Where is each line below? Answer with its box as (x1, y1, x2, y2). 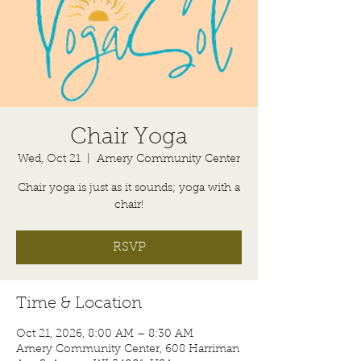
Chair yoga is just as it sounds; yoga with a (18, 183, 240, 194)
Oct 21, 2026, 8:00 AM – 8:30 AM (16, 329, 193, 340)
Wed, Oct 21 (18, 154, 81, 165)
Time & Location (16, 296, 142, 312)
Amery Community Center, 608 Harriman (16, 344, 239, 355)
